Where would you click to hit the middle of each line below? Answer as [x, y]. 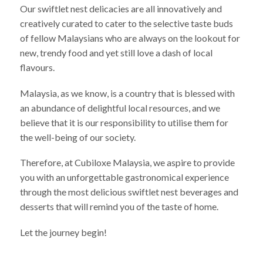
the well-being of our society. [78, 137]
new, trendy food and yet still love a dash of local [117, 53]
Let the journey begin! [64, 232]
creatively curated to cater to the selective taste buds [127, 23]
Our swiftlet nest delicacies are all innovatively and [121, 9]
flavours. [38, 68]
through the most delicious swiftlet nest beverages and [129, 192]
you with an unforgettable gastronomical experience [125, 177]
